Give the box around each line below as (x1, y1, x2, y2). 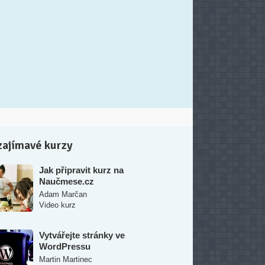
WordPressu (39, 241, 91, 251)
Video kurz (39, 201, 76, 209)
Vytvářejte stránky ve (39, 230, 125, 240)
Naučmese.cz (39, 176, 94, 186)
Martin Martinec (39, 255, 92, 264)
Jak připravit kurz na (39, 165, 124, 175)
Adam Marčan (39, 190, 87, 199)
